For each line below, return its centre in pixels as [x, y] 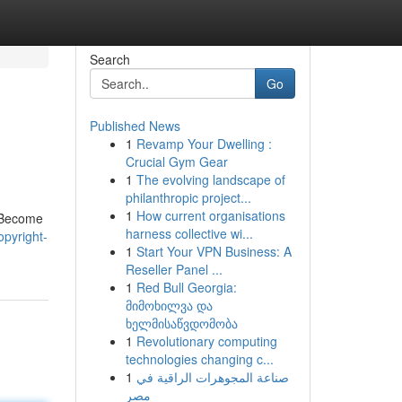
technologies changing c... [199, 359]
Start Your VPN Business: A [214, 251]
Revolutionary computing [206, 341]
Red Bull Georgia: [186, 287]
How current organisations [210, 215]
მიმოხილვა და [169, 305]
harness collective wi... [189, 233]
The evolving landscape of [210, 179]
